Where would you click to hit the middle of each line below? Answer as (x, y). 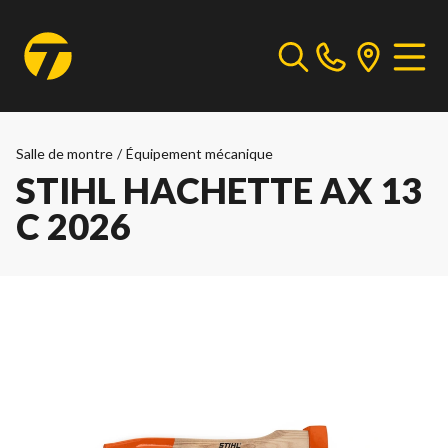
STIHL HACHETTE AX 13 (219, 190)
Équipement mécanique (199, 153)
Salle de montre (64, 153)
